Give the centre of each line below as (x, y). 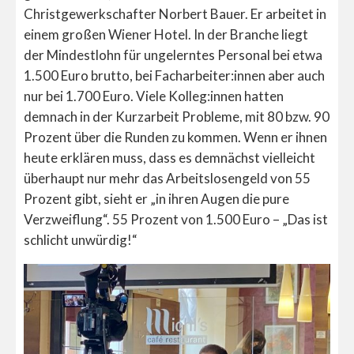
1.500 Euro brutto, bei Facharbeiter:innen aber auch (174, 75)
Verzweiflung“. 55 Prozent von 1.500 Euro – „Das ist (176, 219)
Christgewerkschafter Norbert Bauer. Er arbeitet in (175, 13)
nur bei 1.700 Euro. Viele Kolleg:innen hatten (154, 96)
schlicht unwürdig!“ (81, 239)
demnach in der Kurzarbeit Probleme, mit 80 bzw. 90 (177, 116)
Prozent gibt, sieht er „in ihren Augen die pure (156, 198)
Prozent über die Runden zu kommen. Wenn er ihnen (175, 137)
